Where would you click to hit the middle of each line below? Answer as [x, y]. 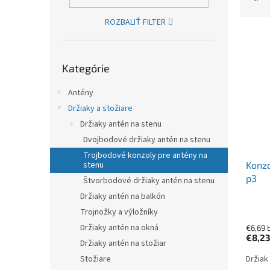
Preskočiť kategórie [98, 57]
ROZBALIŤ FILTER [136, 23]
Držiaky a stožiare [100, 109]
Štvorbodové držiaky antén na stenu [149, 181]
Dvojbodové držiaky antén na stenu [147, 140]
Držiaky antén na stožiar [123, 244]
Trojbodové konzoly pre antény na [145, 156]
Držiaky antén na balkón [123, 197]
